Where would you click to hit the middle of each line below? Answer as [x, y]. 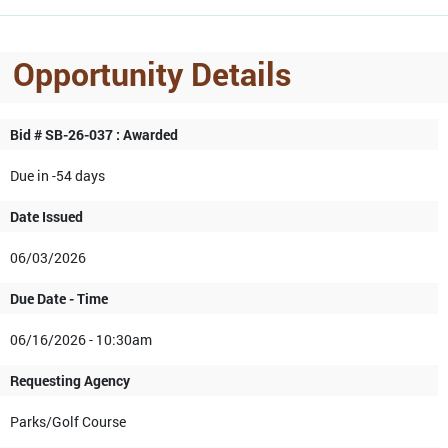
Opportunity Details [152, 74]
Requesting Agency [70, 381]
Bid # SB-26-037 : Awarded [94, 135]
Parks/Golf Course [68, 422]
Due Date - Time [59, 299]
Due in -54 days [57, 176]
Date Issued [46, 217]
